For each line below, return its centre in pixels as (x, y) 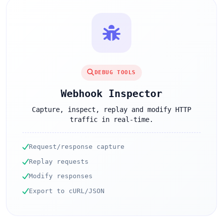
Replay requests (59, 161)
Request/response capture (77, 146)
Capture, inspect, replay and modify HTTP (111, 109)
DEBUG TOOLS (115, 72)
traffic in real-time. (111, 119)
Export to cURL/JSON (67, 191)
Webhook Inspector (111, 93)
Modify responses (61, 176)
